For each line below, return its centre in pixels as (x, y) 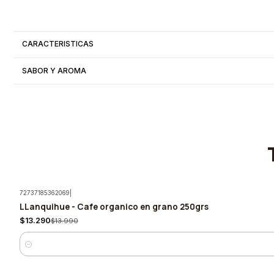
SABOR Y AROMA (54, 70)
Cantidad (35, 249)
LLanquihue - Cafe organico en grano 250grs (114, 206)
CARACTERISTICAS (58, 44)
